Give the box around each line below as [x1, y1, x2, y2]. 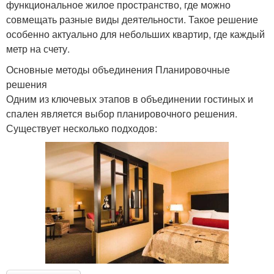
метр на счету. [6, 41, 70, 56]
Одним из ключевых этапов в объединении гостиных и [6, 91, 253, 106]
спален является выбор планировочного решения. [6, 106, 237, 120]
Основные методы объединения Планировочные [6, 62, 230, 76]
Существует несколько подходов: [6, 120, 157, 135]
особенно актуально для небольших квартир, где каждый [6, 26, 265, 41]
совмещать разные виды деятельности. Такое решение [6, 12, 258, 26]
